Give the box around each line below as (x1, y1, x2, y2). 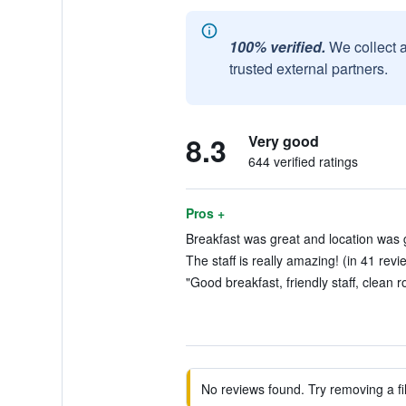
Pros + (185, 204, 225, 222)
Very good (247, 130, 319, 151)
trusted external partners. (228, 58, 388, 79)
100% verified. (228, 36, 325, 57)
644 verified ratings (247, 152, 358, 170)
